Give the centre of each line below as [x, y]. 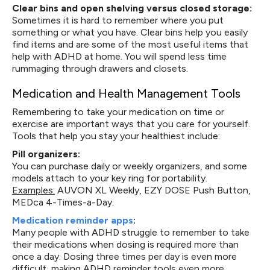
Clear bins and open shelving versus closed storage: [132, 8]
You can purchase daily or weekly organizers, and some [130, 166]
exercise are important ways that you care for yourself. [131, 124]
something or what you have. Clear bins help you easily [130, 32]
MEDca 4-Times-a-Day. [63, 202]
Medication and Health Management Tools [126, 93]
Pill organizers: [46, 154]
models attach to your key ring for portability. [110, 178]
